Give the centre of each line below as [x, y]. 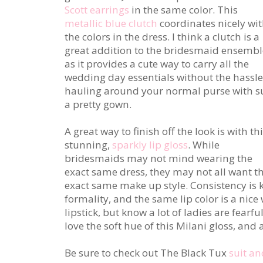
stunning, [88, 144]
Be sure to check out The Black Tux [147, 252]
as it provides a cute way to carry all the [157, 63]
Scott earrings [97, 9]
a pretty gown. [98, 104]
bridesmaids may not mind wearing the [159, 158]
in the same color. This [183, 9]
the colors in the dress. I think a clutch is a [162, 36]
